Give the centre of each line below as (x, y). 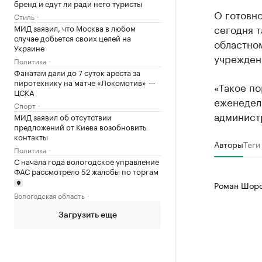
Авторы (228, 144)
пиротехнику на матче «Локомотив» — (85, 82)
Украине (29, 47)
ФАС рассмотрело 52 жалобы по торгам (86, 171)
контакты (31, 136)
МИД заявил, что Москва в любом (75, 27)
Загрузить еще (87, 215)
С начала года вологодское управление (87, 161)
